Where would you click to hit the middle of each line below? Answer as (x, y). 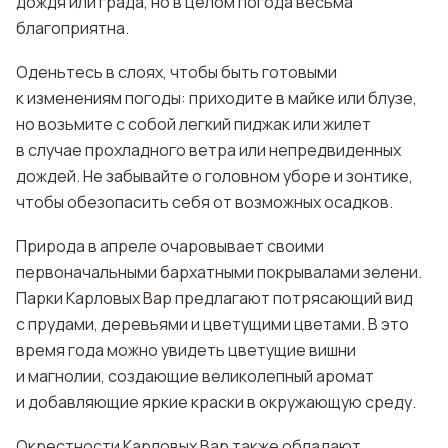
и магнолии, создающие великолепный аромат (195, 376)
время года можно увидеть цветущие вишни (186, 350)
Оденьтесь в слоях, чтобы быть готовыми (176, 72)
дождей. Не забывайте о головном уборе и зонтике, (214, 176)
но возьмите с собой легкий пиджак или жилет (193, 124)
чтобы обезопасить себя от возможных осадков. (204, 202)
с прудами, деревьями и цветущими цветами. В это (212, 324)
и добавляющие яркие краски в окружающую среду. (216, 402)
